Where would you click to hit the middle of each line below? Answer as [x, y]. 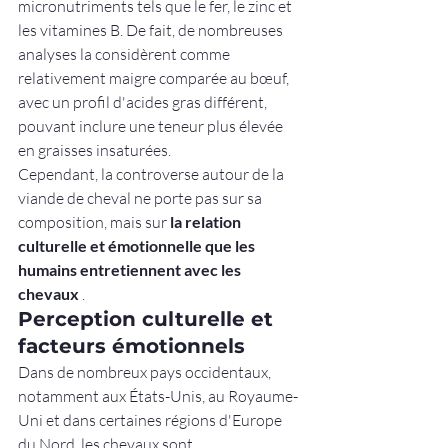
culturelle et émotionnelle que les [138, 246]
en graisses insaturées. [94, 150]
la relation [207, 222]
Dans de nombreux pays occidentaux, [146, 372]
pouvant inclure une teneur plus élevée [152, 126]
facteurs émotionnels [131, 346]
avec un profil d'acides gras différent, [144, 102]
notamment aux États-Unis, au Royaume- [158, 396]
